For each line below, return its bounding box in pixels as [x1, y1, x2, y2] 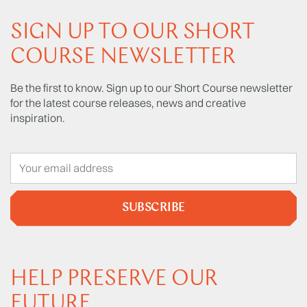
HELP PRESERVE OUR [10, 268, 218, 291]
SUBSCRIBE [122, 201, 185, 215]
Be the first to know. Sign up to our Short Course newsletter [10, 80, 293, 95]
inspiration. [10, 110, 65, 125]
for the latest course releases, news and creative [10, 95, 246, 110]
